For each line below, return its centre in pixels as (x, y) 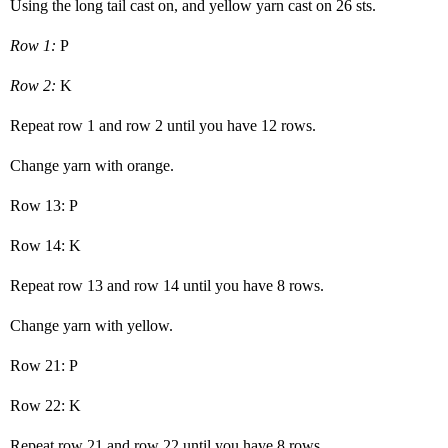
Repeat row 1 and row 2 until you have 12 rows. (163, 125)
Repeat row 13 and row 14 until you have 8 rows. (167, 285)
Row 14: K (45, 245)
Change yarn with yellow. (91, 325)
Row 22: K (45, 405)
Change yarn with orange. (92, 165)
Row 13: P (44, 205)
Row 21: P (44, 365)
